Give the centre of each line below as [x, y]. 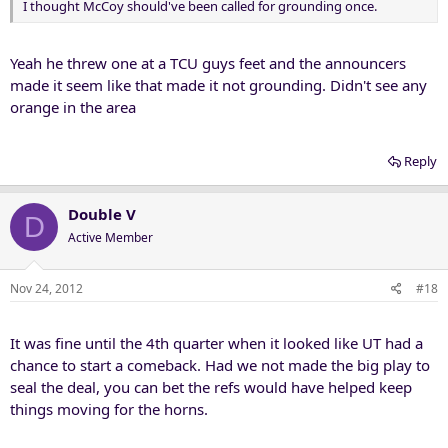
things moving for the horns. [109, 408]
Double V [102, 214]
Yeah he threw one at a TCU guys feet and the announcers [208, 63]
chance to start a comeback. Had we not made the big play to [220, 364]
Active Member [110, 237]
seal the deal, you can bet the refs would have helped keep [211, 386]
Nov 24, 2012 [46, 288]
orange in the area [73, 107]
